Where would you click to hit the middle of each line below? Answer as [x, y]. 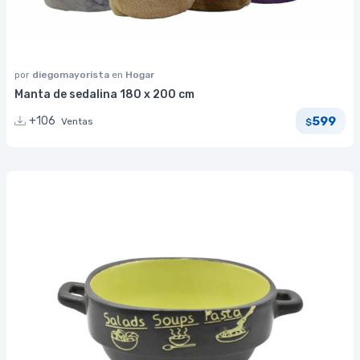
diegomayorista [72, 75]
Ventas [77, 122]
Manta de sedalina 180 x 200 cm [104, 94]
